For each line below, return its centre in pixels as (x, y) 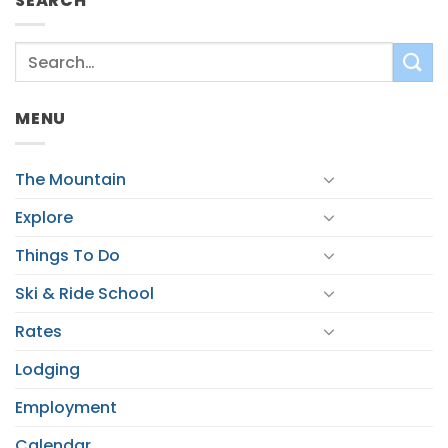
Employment (66, 407)
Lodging (47, 369)
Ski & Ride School (84, 293)
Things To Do (67, 255)
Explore (44, 217)
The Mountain (70, 179)
